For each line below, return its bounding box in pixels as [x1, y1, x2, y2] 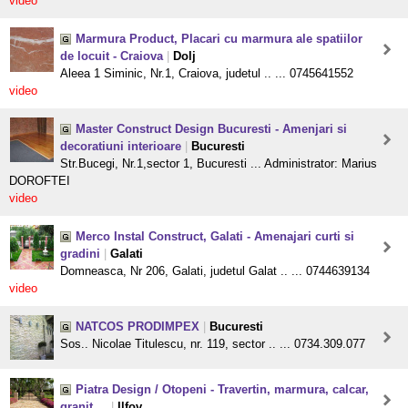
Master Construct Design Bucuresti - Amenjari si [76, 122, 347, 137]
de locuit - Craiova [60, 49, 163, 64]
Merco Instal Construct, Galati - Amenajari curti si [76, 229, 354, 244]
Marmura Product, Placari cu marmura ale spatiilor [76, 32, 362, 46]
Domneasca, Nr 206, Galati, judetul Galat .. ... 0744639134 [60, 264, 370, 279]
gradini [60, 247, 100, 261]
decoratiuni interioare [60, 139, 181, 154]
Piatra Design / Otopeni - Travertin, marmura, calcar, [76, 382, 369, 397]
